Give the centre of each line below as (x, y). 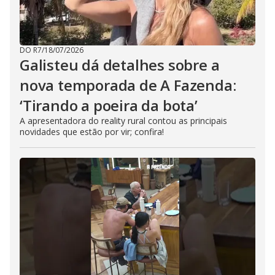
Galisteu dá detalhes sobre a (120, 65)
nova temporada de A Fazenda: (128, 85)
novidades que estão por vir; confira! (92, 132)
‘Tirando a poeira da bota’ (109, 105)
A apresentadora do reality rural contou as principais (123, 121)
